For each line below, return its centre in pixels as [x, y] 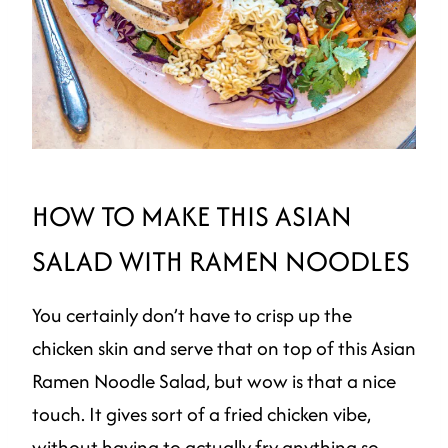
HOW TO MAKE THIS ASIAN [192, 215]
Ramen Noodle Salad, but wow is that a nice [214, 380]
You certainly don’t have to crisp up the [192, 314]
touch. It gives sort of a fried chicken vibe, [201, 413]
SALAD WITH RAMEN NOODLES [221, 260]
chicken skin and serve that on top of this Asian [224, 347]
